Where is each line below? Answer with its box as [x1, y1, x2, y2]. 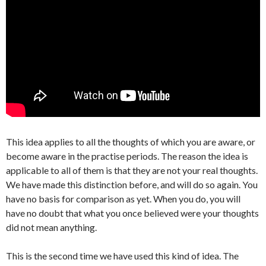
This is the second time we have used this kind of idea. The [6, 250, 239, 261]
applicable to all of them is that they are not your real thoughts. [6, 164, 258, 176]
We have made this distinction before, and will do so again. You [6, 179, 258, 190]
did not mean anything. [6, 221, 97, 233]
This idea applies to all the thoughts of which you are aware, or [6, 136, 255, 147]
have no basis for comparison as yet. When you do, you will [6, 193, 240, 204]
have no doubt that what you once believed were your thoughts [6, 207, 259, 218]
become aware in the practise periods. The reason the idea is [6, 150, 248, 161]
